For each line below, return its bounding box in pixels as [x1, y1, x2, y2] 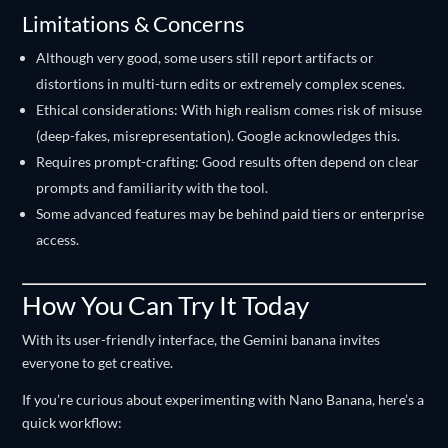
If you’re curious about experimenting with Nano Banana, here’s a [22, 391, 425, 408]
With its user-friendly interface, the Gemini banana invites [22, 331, 381, 348]
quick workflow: [22, 414, 123, 431]
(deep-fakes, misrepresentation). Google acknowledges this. [36, 127, 401, 144]
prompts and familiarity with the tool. [36, 179, 269, 196]
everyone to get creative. [22, 354, 174, 371]
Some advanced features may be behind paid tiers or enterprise [36, 205, 425, 222]
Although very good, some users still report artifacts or [36, 49, 375, 66]
